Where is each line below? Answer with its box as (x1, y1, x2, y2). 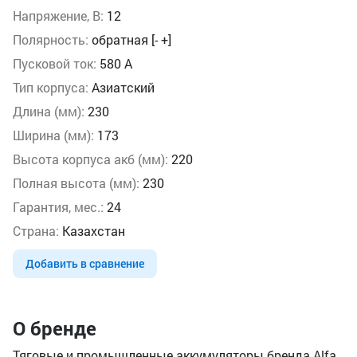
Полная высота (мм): (13, 175, 139, 191)
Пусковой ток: (13, 55, 96, 72)
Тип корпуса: (13, 79, 88, 96)
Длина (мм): (13, 103, 84, 120)
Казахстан (59, 222, 125, 239)
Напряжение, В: (13, 7, 104, 24)
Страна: (13, 222, 59, 239)
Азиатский (88, 79, 155, 96)
